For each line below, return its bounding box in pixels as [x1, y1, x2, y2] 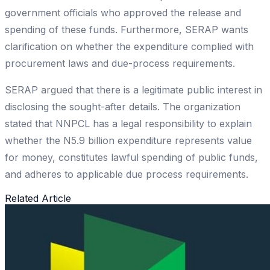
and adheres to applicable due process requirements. [5, 168, 248, 181]
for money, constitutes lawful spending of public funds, [5, 151, 258, 164]
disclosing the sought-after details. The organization [5, 101, 240, 113]
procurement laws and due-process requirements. [5, 57, 235, 70]
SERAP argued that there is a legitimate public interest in [5, 84, 262, 96]
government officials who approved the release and [5, 7, 241, 19]
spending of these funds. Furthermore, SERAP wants [5, 24, 248, 36]
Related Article [5, 192, 71, 205]
